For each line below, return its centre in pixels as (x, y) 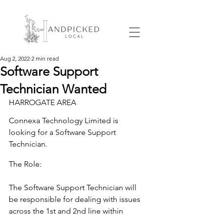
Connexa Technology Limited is (65, 120)
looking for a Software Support (63, 132)
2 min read (45, 58)
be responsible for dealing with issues (76, 199)
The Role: (25, 164)
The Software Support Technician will (74, 187)
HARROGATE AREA (43, 102)
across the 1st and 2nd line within (67, 211)
